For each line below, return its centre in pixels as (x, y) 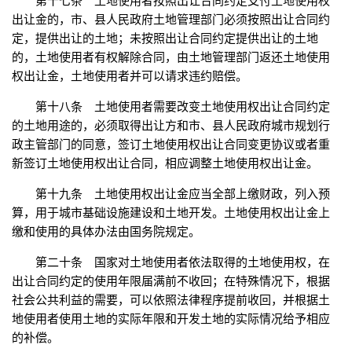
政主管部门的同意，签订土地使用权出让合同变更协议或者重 (171, 145)
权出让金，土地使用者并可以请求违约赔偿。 (130, 76)
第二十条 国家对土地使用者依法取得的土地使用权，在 (183, 262)
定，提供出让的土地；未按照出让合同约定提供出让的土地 (165, 38)
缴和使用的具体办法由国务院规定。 (106, 232)
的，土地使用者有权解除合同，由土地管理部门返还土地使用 (171, 57)
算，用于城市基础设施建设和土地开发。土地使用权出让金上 (171, 213)
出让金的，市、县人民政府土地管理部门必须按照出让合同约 (171, 20)
